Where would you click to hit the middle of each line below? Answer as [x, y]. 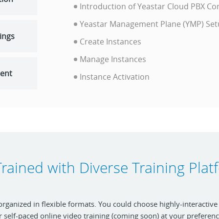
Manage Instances [113, 59]
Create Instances [111, 42]
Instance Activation [115, 77]
